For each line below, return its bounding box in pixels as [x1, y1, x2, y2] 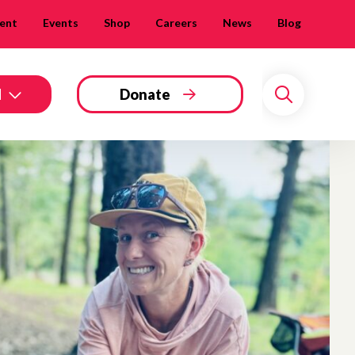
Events [43, 15, 78, 29]
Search [283, 95, 338, 117]
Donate [120, 86, 170, 103]
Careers [155, 15, 197, 29]
